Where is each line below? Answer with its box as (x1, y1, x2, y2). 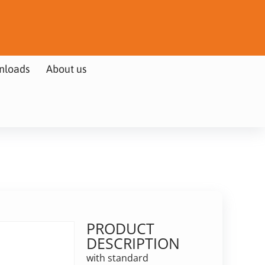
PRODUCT (86, 218, 154, 238)
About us (46, 63, 86, 75)
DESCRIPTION (86, 232, 180, 253)
